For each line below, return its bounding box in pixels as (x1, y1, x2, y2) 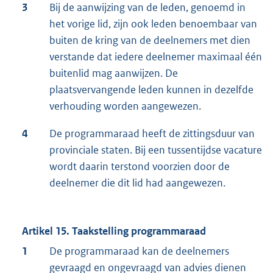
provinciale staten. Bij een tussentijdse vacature (49, 143, 262, 157)
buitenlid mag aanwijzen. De (49, 66, 178, 80)
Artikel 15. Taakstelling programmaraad (22, 224, 206, 238)
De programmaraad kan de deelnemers (49, 244, 229, 258)
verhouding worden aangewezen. (49, 99, 201, 113)
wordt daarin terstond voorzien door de (49, 159, 230, 173)
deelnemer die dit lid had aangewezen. (49, 175, 225, 190)
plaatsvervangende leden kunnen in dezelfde (49, 82, 253, 96)
